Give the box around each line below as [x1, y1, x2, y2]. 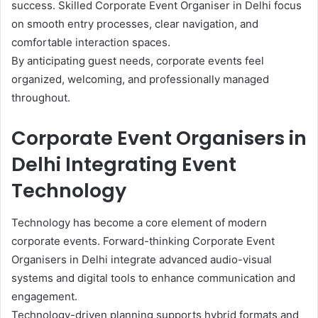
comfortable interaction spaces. [11, 35, 170, 50]
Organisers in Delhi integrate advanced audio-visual [11, 252, 272, 266]
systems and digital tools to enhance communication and [11, 270, 295, 285]
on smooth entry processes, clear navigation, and [11, 17, 258, 31]
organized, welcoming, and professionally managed [11, 72, 269, 87]
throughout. [11, 91, 70, 105]
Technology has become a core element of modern [11, 215, 267, 229]
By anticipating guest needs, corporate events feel [11, 54, 264, 68]
